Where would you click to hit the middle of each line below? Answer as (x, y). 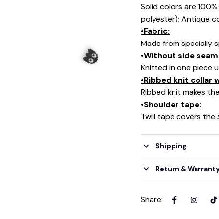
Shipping (171, 145)
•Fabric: (155, 31)
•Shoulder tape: (171, 104)
